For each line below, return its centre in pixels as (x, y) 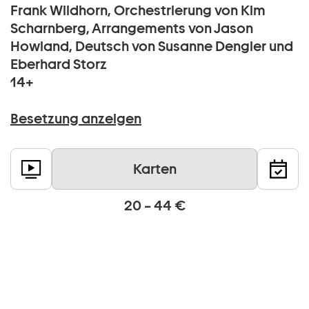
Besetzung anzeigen (76, 119)
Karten (154, 169)
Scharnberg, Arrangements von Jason (132, 29)
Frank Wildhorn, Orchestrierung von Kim (138, 11)
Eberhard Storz (59, 64)
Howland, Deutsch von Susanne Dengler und (152, 47)
